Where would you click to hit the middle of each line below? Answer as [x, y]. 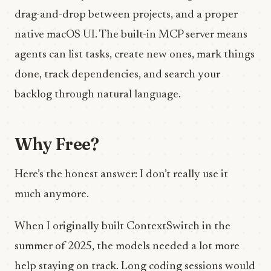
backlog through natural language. [98, 95]
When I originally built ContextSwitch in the [122, 227]
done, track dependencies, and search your [117, 75]
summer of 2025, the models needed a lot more [127, 247]
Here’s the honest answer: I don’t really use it [121, 175]
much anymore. [52, 194]
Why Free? [57, 144]
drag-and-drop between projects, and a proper [126, 15]
